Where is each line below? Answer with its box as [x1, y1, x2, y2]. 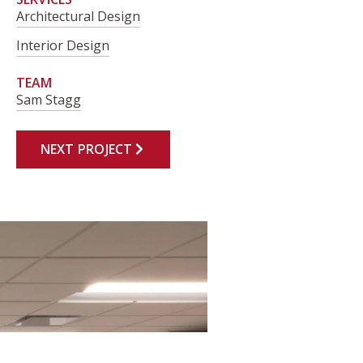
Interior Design [15, 36, 109, 54]
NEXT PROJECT [40, 139, 133, 158]
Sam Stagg [15, 90, 81, 109]
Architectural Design [15, 6, 140, 25]
